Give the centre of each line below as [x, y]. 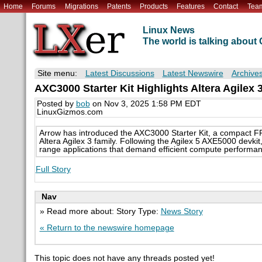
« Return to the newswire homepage [107, 227]
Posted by [56, 104]
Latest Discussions [120, 74]
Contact [226, 6]
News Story [182, 211]
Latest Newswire [193, 74]
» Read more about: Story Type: [100, 211]
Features [191, 6]
